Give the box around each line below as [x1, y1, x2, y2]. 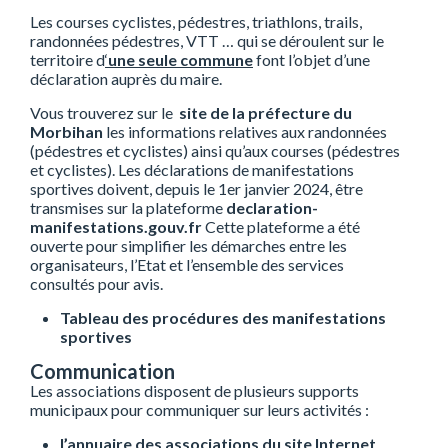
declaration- [226, 198, 318, 218]
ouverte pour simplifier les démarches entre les [30, 236, 347, 256]
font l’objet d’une [253, 50, 370, 70]
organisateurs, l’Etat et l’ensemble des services [30, 255, 344, 275]
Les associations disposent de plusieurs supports [30, 381, 359, 401]
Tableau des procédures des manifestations [60, 308, 386, 328]
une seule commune [108, 50, 253, 70]
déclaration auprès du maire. [30, 69, 222, 89]
